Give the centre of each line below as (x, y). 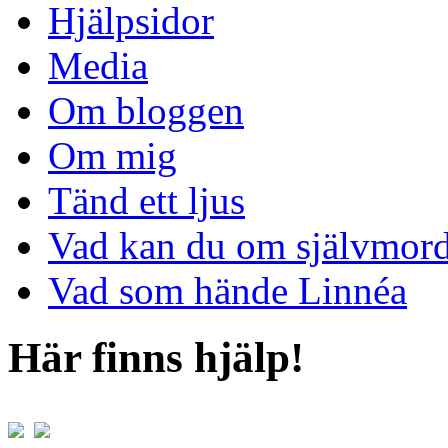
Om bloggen (146, 110)
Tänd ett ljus (146, 200)
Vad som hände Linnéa (227, 290)
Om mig (112, 155)
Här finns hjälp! (156, 357)
